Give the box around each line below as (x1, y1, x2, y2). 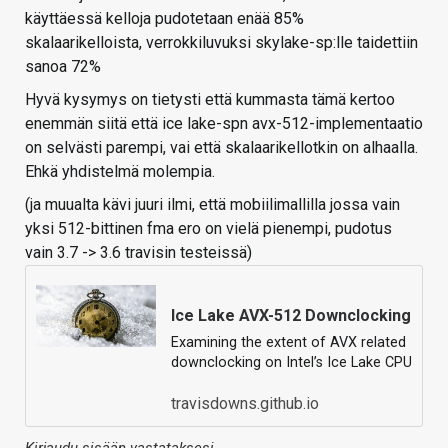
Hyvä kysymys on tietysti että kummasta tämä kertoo (25, 89, 395, 109)
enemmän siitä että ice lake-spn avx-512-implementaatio (25, 113, 423, 133)
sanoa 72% (25, 56, 101, 76)
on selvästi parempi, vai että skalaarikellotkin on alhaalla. (25, 137, 418, 157)
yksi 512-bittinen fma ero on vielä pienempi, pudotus (25, 218, 392, 238)
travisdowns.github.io (171, 393, 319, 413)
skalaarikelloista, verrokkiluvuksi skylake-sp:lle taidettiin (25, 32, 418, 52)
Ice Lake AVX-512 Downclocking (171, 305, 411, 325)
